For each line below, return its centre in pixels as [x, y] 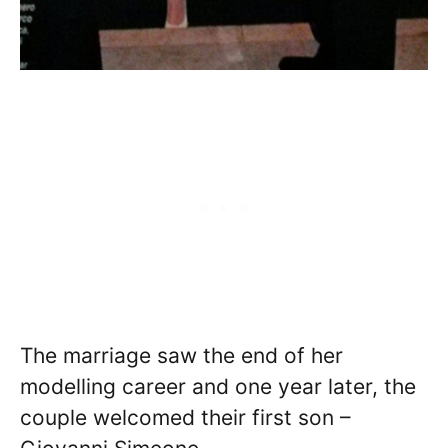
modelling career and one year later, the [218, 386]
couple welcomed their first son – [185, 417]
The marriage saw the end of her [181, 355]
